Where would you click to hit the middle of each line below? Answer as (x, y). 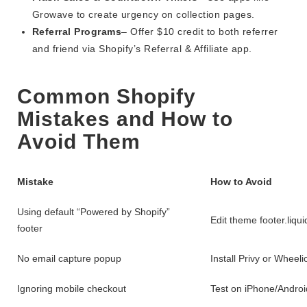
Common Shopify (107, 97)
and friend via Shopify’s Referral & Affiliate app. (142, 49)
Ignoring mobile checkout (72, 289)
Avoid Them (79, 142)
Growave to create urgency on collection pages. (143, 15)
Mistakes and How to (125, 119)
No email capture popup (69, 259)
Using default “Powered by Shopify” (94, 212)
